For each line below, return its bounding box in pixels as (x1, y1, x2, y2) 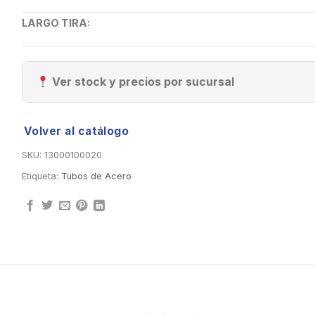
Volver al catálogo (23, 124, 129, 139)
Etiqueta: (21, 171, 61, 182)
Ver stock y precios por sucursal (49, 75, 234, 89)
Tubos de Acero (60, 171, 131, 182)
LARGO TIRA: (21, 17, 90, 30)
